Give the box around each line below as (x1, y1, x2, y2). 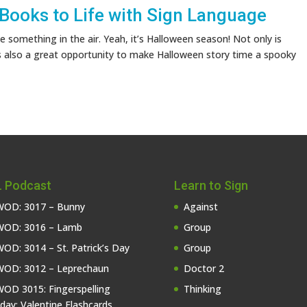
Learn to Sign (173, 177, 248, 193)
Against (183, 199, 218, 213)
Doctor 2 (183, 261, 224, 275)
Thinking (183, 282, 221, 295)
